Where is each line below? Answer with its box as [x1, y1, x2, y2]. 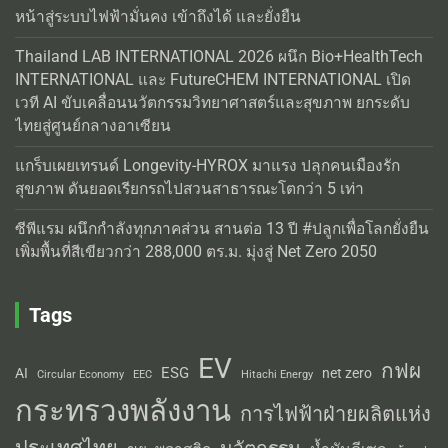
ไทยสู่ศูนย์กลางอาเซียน [15, 116, 171, 135]
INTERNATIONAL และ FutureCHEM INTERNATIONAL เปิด [15, 70, 411, 89]
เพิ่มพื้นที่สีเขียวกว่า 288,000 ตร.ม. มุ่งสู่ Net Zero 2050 [15, 242, 377, 261]
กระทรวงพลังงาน [15, 393, 231, 428]
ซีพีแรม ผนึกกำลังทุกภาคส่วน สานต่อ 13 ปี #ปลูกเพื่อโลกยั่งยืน [15, 219, 429, 238]
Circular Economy [37, 367, 124, 381]
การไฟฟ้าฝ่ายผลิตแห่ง [240, 401, 431, 426]
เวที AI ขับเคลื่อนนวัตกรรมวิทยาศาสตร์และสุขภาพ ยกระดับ [15, 93, 410, 112]
